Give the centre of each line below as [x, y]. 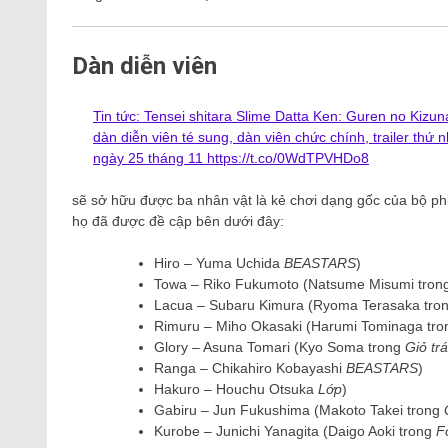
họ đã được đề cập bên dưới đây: [178, 221]
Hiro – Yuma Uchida [219, 263]
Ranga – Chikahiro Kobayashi [250, 368]
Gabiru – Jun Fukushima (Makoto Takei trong [299, 410]
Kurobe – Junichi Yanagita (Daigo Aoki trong [295, 431]
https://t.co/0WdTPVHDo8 [288, 158]
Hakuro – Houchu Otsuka [236, 389]
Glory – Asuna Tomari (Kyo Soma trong [279, 347]
